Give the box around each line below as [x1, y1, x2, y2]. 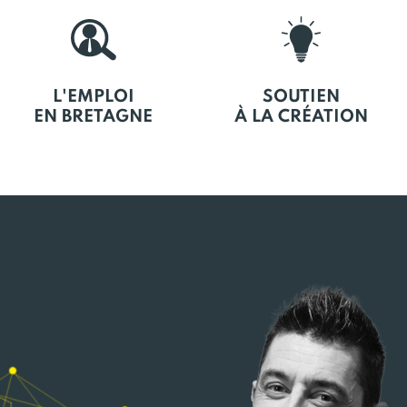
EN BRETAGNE [34, 108, 153, 125]
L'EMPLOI [52, 88, 134, 105]
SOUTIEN [263, 88, 340, 105]
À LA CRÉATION [234, 108, 368, 125]
